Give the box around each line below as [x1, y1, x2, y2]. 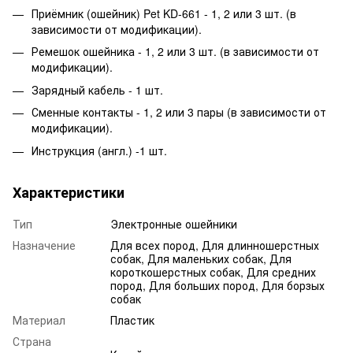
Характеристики [13, 181, 124, 203]
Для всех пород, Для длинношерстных [110, 236, 319, 253]
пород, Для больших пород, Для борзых [110, 277, 325, 293]
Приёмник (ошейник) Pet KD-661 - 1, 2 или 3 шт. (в [32, 6, 296, 22]
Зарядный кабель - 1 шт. [32, 81, 163, 98]
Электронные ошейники [110, 215, 237, 232]
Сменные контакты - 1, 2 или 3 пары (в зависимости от [32, 104, 326, 121]
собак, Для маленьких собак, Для [110, 250, 292, 266]
